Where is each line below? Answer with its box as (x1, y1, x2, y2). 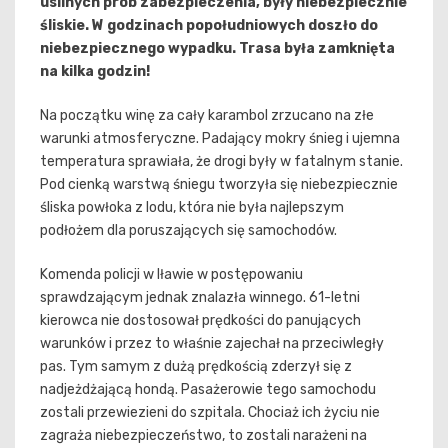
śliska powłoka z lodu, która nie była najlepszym (40, 199, 344, 217)
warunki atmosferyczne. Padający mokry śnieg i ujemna (40, 130, 400, 148)
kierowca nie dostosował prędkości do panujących (40, 312, 361, 330)
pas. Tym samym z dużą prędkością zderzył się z (40, 358, 352, 376)
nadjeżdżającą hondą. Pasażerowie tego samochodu (40, 381, 376, 399)
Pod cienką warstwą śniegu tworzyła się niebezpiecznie (40, 176, 398, 194)
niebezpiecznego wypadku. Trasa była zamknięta (40, 40, 395, 58)
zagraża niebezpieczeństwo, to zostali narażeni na (40, 427, 367, 445)
